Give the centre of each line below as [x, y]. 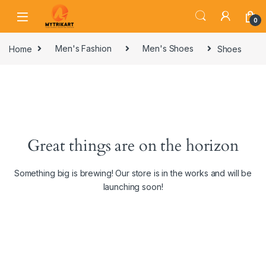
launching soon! [133, 187]
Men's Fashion [83, 49]
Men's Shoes [168, 49]
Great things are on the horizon [133, 146]
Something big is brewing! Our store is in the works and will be [133, 173]
